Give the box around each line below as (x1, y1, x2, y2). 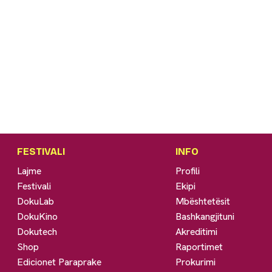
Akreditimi (175, 225, 218, 238)
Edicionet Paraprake (17, 255, 102, 268)
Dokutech (17, 225, 58, 238)
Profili (175, 164, 200, 177)
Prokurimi (175, 255, 216, 268)
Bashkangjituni (175, 209, 235, 223)
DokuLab (17, 194, 55, 208)
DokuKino (17, 209, 58, 223)
